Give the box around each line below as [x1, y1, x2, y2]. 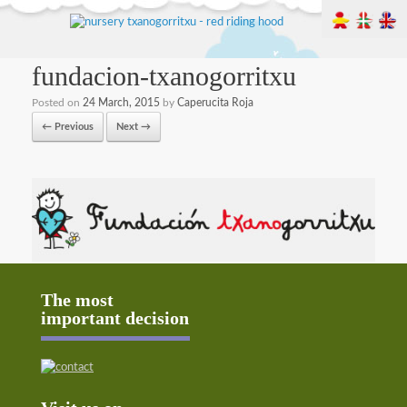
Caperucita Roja [177, 97, 253, 108]
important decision [41, 307, 189, 328]
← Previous [42, 122, 94, 132]
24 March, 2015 [83, 97, 160, 108]
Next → [116, 122, 151, 132]
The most [41, 289, 114, 310]
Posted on [32, 97, 83, 108]
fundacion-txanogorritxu [32, 61, 296, 91]
